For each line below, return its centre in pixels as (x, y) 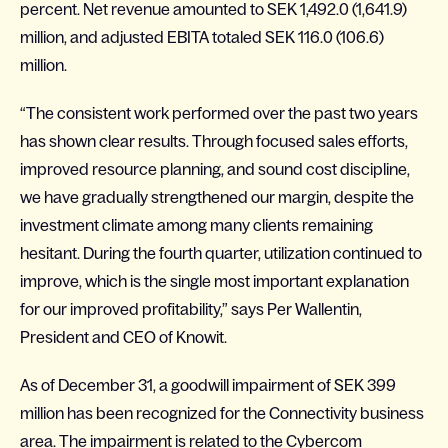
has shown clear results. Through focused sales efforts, (214, 141)
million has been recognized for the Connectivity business (222, 413)
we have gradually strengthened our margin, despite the (217, 197)
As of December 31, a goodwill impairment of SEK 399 (208, 385)
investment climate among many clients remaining (196, 225)
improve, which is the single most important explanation (214, 281)
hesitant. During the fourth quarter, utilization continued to (221, 253)
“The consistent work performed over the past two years (219, 113)
